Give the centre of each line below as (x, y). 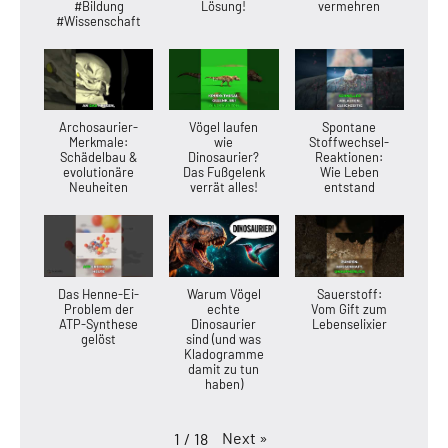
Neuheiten (99, 187)
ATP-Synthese (99, 323)
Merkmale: (99, 142)
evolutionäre (99, 172)
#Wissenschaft (99, 20)
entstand (349, 187)
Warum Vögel (223, 293)
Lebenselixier (349, 323)
